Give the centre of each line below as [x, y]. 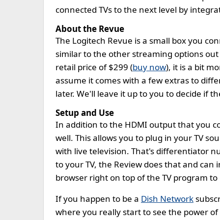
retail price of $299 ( [94, 67]
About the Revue [90, 29]
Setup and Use [85, 113]
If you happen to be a [98, 199]
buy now [149, 67]
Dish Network [167, 199]
